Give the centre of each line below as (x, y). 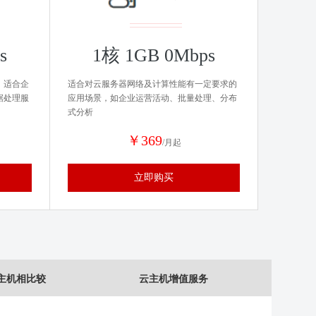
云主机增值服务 (173, 279)
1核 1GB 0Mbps (154, 55)
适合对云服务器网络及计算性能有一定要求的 (152, 84)
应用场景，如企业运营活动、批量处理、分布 (152, 98)
